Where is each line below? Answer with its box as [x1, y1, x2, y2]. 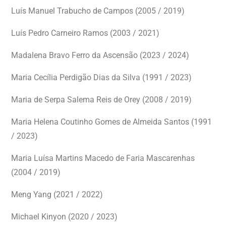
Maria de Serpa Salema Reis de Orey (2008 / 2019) [11, 95, 192, 104]
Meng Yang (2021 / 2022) [11, 190, 103, 199]
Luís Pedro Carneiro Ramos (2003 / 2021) [11, 28, 159, 38]
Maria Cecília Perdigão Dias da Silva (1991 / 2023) [11, 73, 192, 82]
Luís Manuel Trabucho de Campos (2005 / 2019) [11, 6, 185, 16]
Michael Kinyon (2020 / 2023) [11, 212, 118, 221]
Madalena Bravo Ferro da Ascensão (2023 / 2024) [11, 50, 189, 60]
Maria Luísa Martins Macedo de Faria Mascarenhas [11, 153, 195, 163]
